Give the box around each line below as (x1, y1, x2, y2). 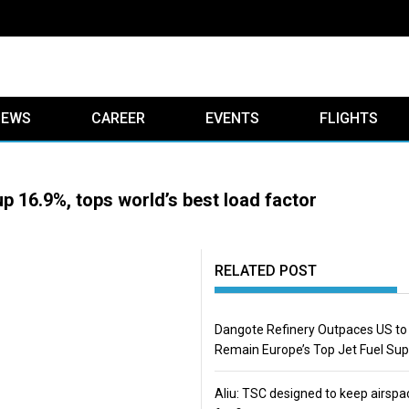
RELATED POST (214, 262, 317, 279)
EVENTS (205, 110, 259, 127)
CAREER (91, 110, 145, 127)
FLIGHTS (320, 110, 378, 127)
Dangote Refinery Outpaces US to (214, 322, 407, 337)
